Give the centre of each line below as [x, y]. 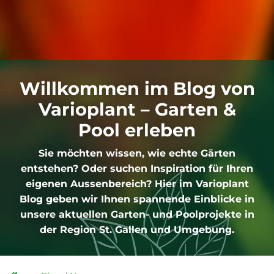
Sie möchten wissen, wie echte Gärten [137, 154]
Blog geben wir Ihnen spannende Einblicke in [137, 199]
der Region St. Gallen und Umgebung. [137, 230]
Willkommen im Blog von [137, 89]
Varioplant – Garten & [137, 109]
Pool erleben [137, 130]
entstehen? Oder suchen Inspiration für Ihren [137, 169]
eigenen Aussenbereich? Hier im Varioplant [137, 184]
